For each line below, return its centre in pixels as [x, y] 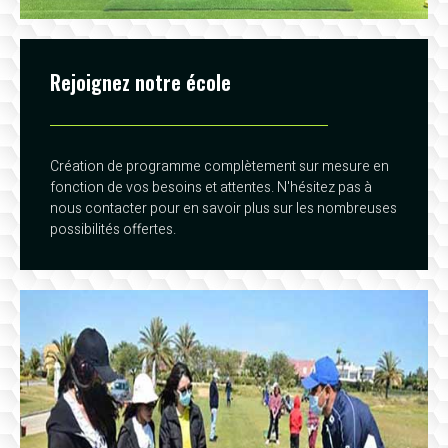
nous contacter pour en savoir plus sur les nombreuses [223, 209]
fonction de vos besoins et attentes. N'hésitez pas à [211, 188]
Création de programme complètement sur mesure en [219, 167]
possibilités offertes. [113, 230]
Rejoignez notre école [140, 82]
